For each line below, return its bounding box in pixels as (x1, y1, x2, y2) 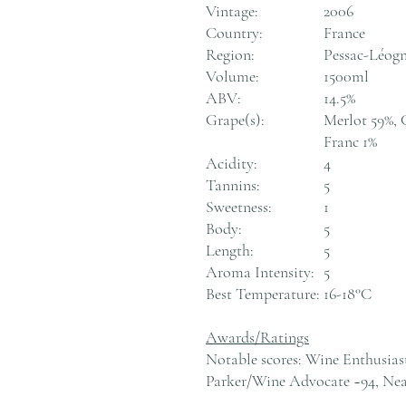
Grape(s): (206, 109, 265, 130)
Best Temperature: (206, 283, 320, 304)
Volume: (206, 65, 259, 86)
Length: (206, 239, 254, 260)
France (324, 22, 365, 43)
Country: (206, 22, 263, 43)
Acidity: (206, 152, 257, 173)
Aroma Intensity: (206, 261, 314, 282)
